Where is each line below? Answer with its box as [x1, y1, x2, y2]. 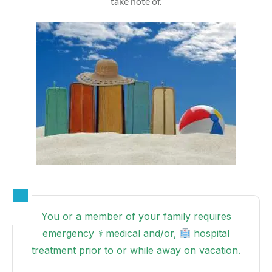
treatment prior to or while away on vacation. [32, 243, 240, 256]
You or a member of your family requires [41, 209, 231, 222]
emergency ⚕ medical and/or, [42, 226, 180, 239]
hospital [191, 226, 230, 239]
